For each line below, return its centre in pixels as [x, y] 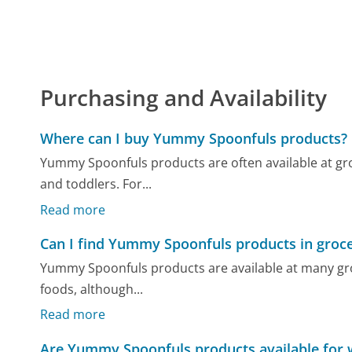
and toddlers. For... [96, 184]
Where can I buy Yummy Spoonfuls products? [194, 138]
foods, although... [92, 290]
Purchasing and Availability [184, 97]
